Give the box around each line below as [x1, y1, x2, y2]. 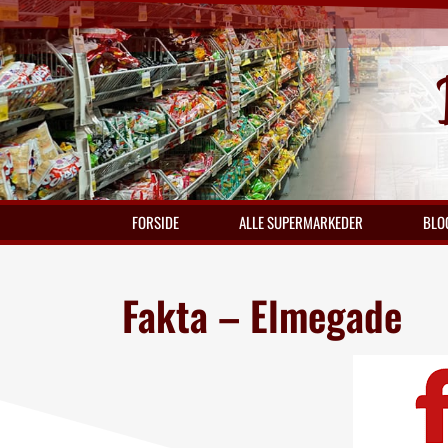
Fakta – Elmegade [122, 285, 402, 345]
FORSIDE [132, 211, 179, 233]
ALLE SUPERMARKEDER [239, 211, 363, 233]
